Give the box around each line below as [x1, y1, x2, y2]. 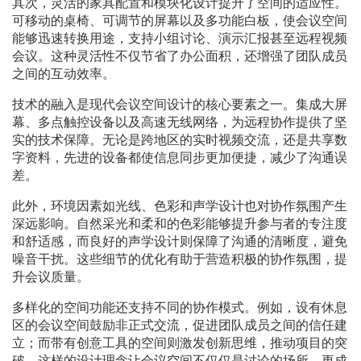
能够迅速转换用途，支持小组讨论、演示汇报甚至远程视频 [12, 31, 347, 46]
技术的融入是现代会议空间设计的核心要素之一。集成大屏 [12, 98, 347, 112]
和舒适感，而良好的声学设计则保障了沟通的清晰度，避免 [12, 234, 347, 249]
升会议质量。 [12, 270, 89, 284]
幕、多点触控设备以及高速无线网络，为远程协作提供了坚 [12, 115, 347, 130]
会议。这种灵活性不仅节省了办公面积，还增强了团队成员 [12, 49, 347, 64]
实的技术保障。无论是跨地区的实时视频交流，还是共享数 [12, 133, 347, 147]
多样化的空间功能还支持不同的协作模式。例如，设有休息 [12, 301, 347, 315]
